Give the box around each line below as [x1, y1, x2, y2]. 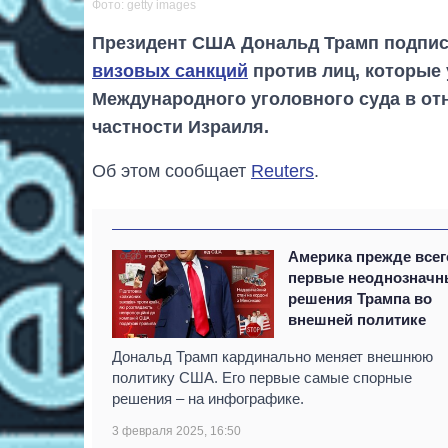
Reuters [251, 160, 314, 181]
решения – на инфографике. [112, 389, 304, 407]
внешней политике [288, 310, 427, 328]
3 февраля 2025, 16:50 [112, 423, 241, 438]
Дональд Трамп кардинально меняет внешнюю [112, 347, 433, 365]
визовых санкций [92, 60, 248, 81]
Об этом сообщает [92, 160, 251, 181]
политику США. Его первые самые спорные [112, 368, 412, 386]
